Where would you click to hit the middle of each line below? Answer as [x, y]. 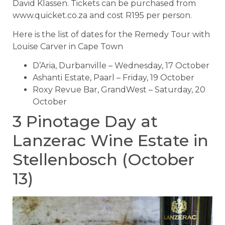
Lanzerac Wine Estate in [110, 141]
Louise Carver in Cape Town [68, 46]
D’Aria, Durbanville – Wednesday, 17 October [121, 66]
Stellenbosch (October [103, 160]
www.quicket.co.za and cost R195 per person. [102, 15]
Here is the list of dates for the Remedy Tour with [111, 34]
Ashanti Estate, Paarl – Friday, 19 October [114, 78]
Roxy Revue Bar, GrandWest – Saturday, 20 [119, 90]
